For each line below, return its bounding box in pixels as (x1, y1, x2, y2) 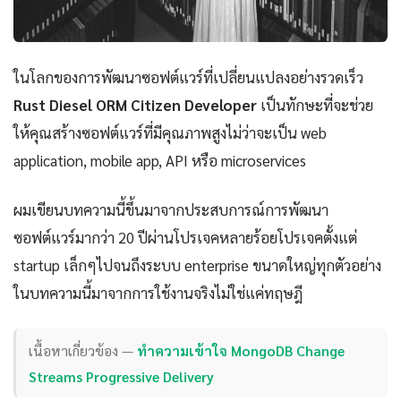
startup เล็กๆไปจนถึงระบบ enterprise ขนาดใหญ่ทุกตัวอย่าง (13, 255, 381, 276)
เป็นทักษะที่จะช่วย (257, 95, 373, 115)
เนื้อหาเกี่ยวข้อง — (29, 340, 138, 360)
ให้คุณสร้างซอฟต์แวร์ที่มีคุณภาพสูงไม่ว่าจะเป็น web (13, 123, 327, 143)
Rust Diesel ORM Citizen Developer (13, 95, 257, 115)
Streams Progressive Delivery (29, 366, 215, 386)
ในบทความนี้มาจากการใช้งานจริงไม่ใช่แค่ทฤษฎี (13, 283, 303, 303)
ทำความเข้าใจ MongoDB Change (137, 340, 346, 360)
